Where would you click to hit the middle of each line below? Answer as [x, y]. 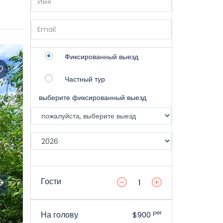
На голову [59, 215]
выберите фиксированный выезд [93, 98]
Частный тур [85, 79]
